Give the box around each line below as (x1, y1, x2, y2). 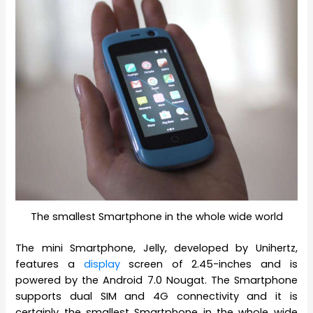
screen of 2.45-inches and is (119, 256, 298, 271)
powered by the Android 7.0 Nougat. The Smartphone (15, 272, 298, 287)
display (83, 256, 120, 271)
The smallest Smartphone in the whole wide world (30, 209, 283, 224)
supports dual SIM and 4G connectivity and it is (15, 289, 298, 303)
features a (15, 256, 84, 271)
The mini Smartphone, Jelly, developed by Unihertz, (15, 240, 298, 255)
